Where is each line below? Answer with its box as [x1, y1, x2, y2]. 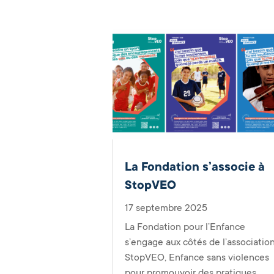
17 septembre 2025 [125, 202, 208, 214]
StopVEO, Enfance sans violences [125, 252, 270, 264]
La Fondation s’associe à [125, 160, 265, 174]
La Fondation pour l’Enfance [125, 221, 246, 233]
